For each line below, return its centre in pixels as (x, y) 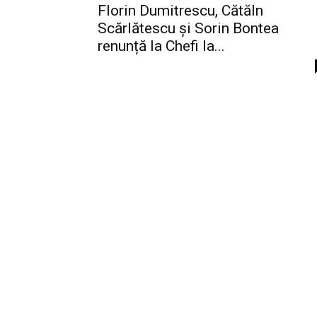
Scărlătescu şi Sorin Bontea (188, 29)
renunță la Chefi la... (161, 46)
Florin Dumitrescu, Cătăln (180, 11)
